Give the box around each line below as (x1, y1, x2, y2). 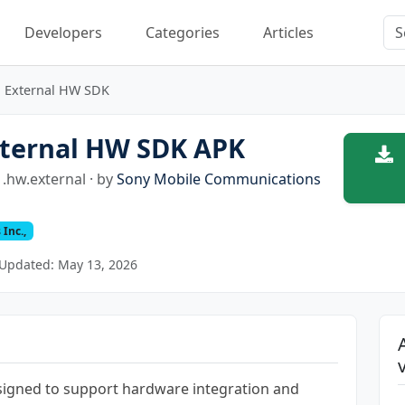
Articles (263, 22, 314, 42)
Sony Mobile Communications (117, 168, 322, 189)
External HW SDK (5, 80, 109, 99)
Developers (24, 22, 102, 42)
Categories (146, 22, 220, 42)
